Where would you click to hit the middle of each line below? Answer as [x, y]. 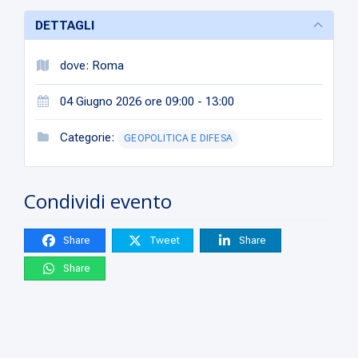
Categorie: [88, 137]
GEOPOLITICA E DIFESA [178, 138]
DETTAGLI [64, 25]
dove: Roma [91, 65]
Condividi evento [98, 201]
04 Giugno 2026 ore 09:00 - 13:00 [146, 101]
